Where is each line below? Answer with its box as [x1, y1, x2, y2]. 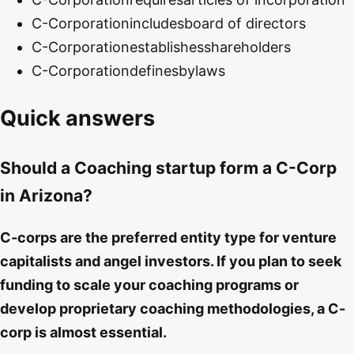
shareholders [204, 38, 291, 55]
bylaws [179, 62, 225, 79]
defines [130, 62, 179, 79]
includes [130, 14, 184, 32]
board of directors [184, 14, 306, 32]
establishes [130, 38, 204, 55]
